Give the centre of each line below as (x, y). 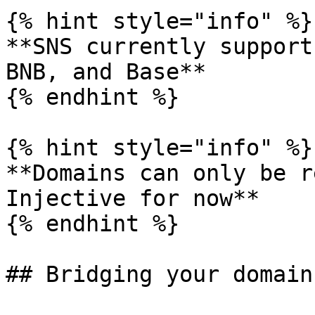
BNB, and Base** (106, 72)
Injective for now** (133, 198)
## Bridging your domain (159, 274)
